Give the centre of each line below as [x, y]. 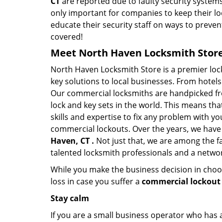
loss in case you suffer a [96, 181]
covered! [67, 37]
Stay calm [70, 198]
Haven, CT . [72, 141]
